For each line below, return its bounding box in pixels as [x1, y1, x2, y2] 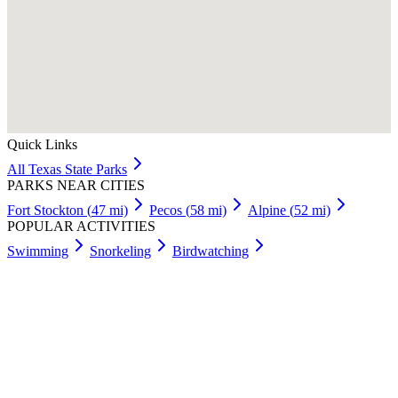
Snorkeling [90, 243, 151, 259]
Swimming [7, 243, 68, 259]
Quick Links [7, 137, 77, 153]
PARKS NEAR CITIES [7, 178, 145, 194]
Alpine [248, 203, 286, 219]
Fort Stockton [7, 203, 84, 219]
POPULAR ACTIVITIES [7, 219, 155, 235]
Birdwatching [172, 243, 249, 259]
